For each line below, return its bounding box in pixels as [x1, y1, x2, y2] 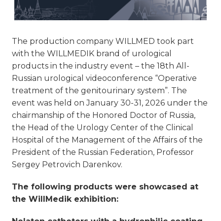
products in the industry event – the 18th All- [12, 61, 189, 71]
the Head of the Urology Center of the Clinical [12, 123, 193, 132]
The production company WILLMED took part [12, 37, 194, 46]
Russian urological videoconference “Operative [12, 74, 197, 83]
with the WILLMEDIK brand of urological [12, 49, 172, 58]
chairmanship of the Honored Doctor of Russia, [12, 110, 195, 120]
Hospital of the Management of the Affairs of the [12, 135, 203, 145]
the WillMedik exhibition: [12, 194, 118, 204]
